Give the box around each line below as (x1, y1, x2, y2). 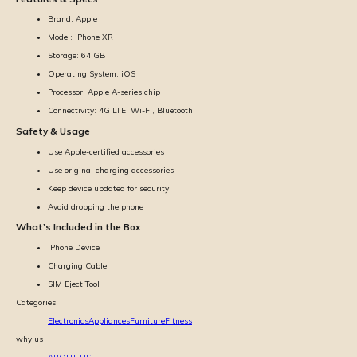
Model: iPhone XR (48, 32, 113, 43)
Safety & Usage (16, 125, 90, 138)
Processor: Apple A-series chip (48, 87, 160, 98)
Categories (16, 297, 56, 308)
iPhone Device (48, 242, 100, 253)
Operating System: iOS (48, 69, 135, 80)
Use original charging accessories (48, 164, 174, 175)
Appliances (88, 316, 130, 327)
